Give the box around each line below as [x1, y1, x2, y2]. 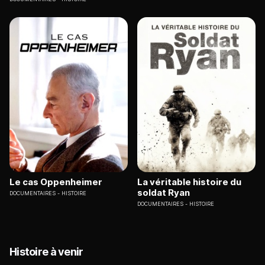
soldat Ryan [137, 187, 190, 199]
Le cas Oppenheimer [9, 176, 102, 188]
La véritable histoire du [137, 176, 241, 188]
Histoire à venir [9, 245, 83, 258]
